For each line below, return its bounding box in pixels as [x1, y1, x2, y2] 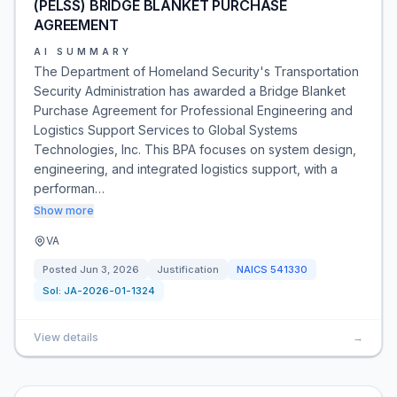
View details [34, 331, 98, 344]
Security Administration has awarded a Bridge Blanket [34, 83, 346, 98]
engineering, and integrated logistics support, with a [34, 161, 338, 176]
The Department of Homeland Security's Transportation [34, 64, 359, 79]
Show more [34, 204, 94, 217]
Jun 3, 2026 [80, 263, 139, 276]
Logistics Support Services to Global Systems [34, 122, 298, 137]
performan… [34, 181, 105, 196]
